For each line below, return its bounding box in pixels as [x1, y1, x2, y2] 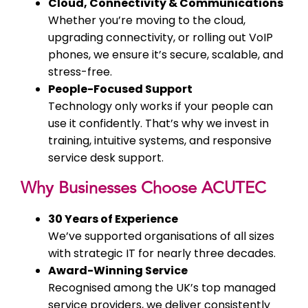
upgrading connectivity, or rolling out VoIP [48, 30, 273, 46]
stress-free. [48, 64, 112, 80]
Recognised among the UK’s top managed [48, 280, 276, 296]
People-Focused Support [48, 81, 192, 98]
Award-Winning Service [48, 263, 188, 279]
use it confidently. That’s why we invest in [48, 115, 269, 132]
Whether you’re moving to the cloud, [48, 12, 245, 29]
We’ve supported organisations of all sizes [48, 228, 274, 245]
